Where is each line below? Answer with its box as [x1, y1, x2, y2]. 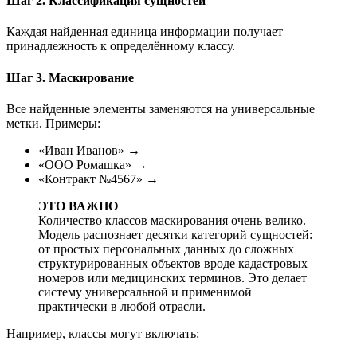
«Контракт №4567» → [38, 171, 159, 186]
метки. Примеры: [6, 116, 100, 130]
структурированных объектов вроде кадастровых [38, 256, 308, 270]
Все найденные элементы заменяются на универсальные [6, 101, 315, 116]
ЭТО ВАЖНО [38, 198, 118, 213]
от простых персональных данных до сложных [38, 241, 294, 256]
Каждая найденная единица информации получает [6, 25, 283, 39]
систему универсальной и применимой [38, 284, 252, 299]
